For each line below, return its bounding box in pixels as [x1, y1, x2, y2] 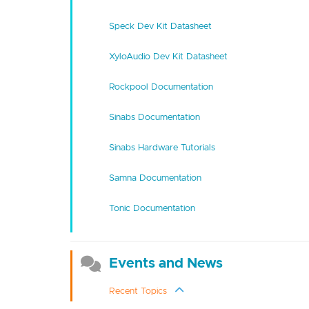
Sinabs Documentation [108, 111, 200, 123]
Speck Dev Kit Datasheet [108, 20, 212, 32]
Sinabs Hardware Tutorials [108, 141, 215, 153]
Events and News [108, 254, 223, 272]
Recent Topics [108, 285, 167, 297]
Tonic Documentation [108, 202, 195, 214]
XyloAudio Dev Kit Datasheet [108, 50, 228, 62]
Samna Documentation [108, 172, 201, 183]
